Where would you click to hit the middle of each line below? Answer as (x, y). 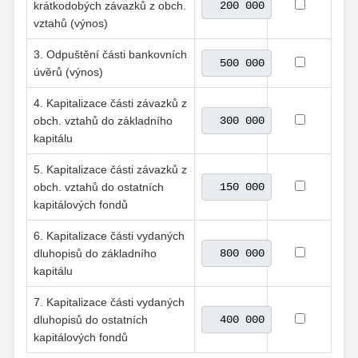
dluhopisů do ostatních (91, 319)
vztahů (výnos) (71, 23)
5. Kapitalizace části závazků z (110, 169)
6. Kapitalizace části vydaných (109, 235)
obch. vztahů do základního (103, 120)
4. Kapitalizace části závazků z (110, 103)
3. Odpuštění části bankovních (110, 54)
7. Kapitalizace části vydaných (109, 302)
